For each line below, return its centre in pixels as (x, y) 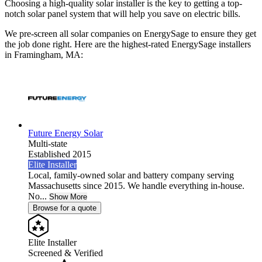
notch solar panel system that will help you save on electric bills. (124, 14)
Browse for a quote (65, 208)
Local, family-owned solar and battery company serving (131, 175)
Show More (68, 197)
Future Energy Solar (65, 133)
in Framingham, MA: (44, 55)
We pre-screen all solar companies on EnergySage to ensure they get (130, 34)
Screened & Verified (65, 253)
